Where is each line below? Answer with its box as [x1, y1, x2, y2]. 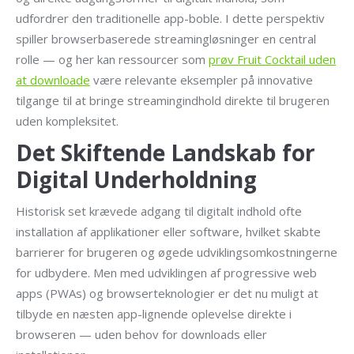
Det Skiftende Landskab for [16, 137, 315, 168]
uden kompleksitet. [16, 113, 119, 129]
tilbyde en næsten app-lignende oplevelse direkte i [16, 306, 292, 322]
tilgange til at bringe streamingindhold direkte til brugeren [16, 92, 330, 108]
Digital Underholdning [16, 164, 257, 194]
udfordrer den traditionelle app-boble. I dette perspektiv [16, 10, 325, 26]
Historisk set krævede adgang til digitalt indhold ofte [16, 203, 302, 219]
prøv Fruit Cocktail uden [209, 51, 336, 67]
